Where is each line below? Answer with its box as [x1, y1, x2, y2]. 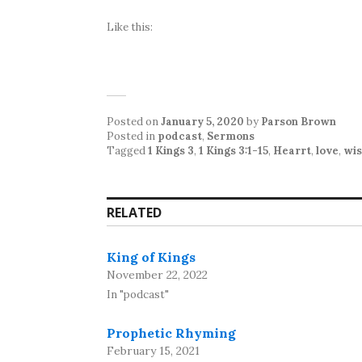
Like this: [107, 20, 153, 34]
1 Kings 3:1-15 [199, 144, 268, 158]
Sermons [207, 129, 255, 143]
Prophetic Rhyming [107, 325, 236, 341]
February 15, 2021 [107, 343, 200, 358]
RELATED [107, 204, 162, 221]
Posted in [107, 129, 158, 143]
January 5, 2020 [161, 115, 244, 128]
